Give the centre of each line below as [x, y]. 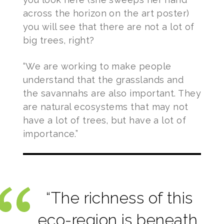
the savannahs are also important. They [112, 93]
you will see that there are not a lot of [108, 27]
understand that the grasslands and [103, 80]
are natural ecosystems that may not [105, 107]
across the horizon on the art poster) [106, 13]
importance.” [50, 134]
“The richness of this [119, 198]
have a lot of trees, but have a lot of [104, 120]
